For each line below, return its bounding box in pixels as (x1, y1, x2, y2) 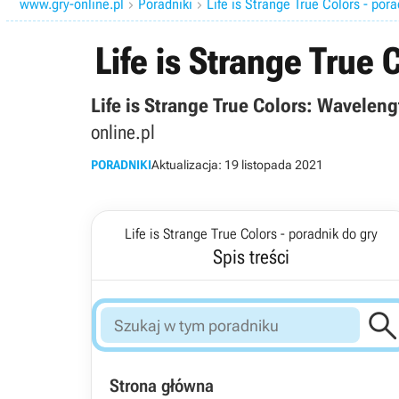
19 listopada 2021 (224, 158, 323, 172)
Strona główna (110, 375, 214, 396)
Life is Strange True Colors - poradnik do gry (125, 225, 378, 242)
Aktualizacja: (151, 158, 224, 172)
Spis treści (213, 246, 289, 268)
